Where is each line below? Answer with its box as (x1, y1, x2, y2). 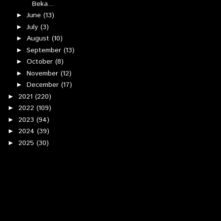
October (26, 57, 55, 67)
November (26, 68, 61, 78)
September (26, 45, 64, 55)
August (26, 34, 52, 43)
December (26, 80, 61, 90)
